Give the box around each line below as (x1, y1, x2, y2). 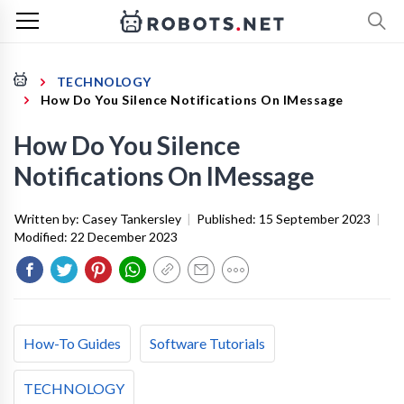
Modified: (14, 229, 70, 244)
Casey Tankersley (82, 211, 181, 226)
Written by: (14, 211, 82, 226)
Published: (197, 211, 259, 226)
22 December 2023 (70, 229, 178, 244)
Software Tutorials (150, 335, 265, 352)
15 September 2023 (259, 211, 371, 226)
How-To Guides (23, 335, 121, 352)
